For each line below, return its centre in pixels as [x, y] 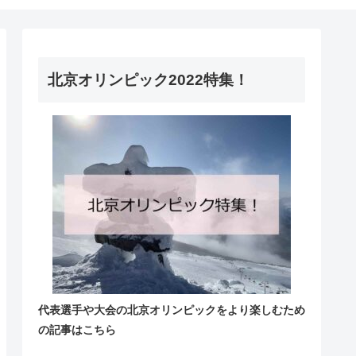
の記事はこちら [77, 330]
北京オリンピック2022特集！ [148, 80]
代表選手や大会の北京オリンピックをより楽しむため [172, 310]
